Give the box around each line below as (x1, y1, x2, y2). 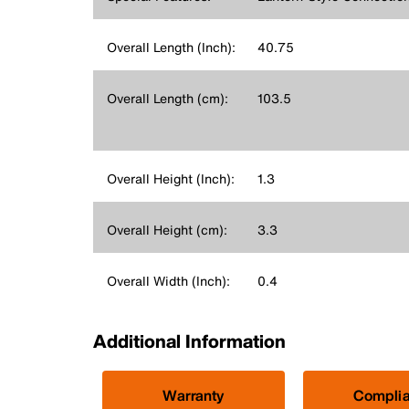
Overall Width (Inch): (107, 271, 230, 290)
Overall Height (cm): (107, 220, 227, 239)
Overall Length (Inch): (107, 37, 236, 57)
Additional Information (93, 328, 286, 354)
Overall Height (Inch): (107, 169, 235, 188)
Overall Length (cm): (107, 89, 228, 108)
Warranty (163, 384, 225, 406)
